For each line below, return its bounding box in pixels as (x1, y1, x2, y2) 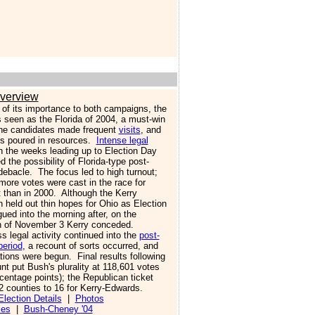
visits (118, 124, 141, 135)
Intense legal (96, 135, 148, 146)
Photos (75, 293, 104, 304)
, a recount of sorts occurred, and (22, 240, 158, 251)
